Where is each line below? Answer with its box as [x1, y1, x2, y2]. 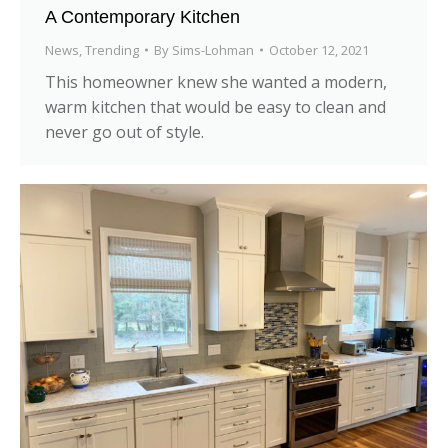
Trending [85, 40, 139, 59]
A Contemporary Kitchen [45, 6, 240, 27]
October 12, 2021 [269, 40, 369, 59]
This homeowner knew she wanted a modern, [45, 70, 387, 93]
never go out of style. [45, 120, 204, 143]
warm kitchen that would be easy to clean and [45, 95, 386, 118]
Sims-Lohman [172, 40, 254, 59]
